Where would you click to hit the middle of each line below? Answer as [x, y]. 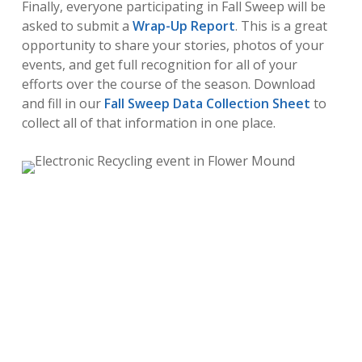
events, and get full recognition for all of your [159, 64]
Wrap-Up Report [183, 25]
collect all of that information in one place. [148, 122]
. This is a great [281, 25]
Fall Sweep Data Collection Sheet [207, 103]
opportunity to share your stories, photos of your [173, 45]
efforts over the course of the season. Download [168, 84]
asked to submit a [77, 25]
